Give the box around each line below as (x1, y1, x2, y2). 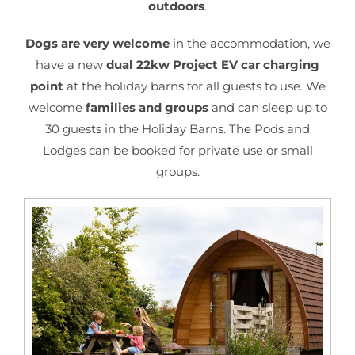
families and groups (85, 99, 208, 115)
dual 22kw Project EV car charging (106, 56, 319, 72)
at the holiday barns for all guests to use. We (63, 78, 326, 94)
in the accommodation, (169, 35, 313, 51)
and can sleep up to (208, 99, 327, 115)
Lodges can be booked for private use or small (42, 142, 313, 158)
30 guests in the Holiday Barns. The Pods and (45, 120, 310, 136)
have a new (36, 56, 106, 72)
